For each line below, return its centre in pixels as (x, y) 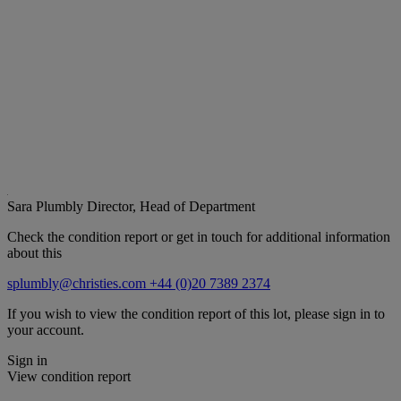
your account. (46, 329)
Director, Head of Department (171, 206)
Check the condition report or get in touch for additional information (199, 236)
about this (34, 252)
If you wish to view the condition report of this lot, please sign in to (196, 313)
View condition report (69, 376)
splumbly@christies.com (78, 283)
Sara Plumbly (47, 206)
